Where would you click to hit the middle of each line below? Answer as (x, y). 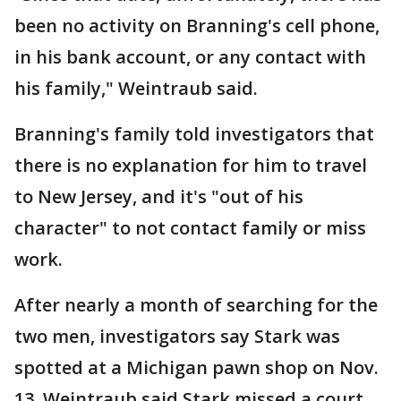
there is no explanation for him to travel (191, 165)
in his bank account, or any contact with (190, 56)
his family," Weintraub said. (138, 88)
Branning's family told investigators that (194, 133)
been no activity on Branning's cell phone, (197, 25)
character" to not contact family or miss (190, 227)
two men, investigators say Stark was (177, 336)
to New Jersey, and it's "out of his (159, 196)
